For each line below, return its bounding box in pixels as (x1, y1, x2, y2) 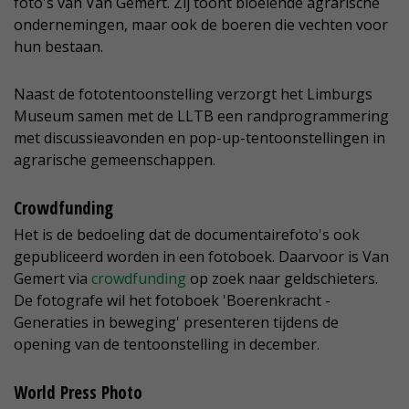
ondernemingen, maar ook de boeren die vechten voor (14, 15, 388, 36)
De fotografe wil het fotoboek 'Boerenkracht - (14, 290, 330, 311)
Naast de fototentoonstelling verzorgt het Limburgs (14, 84, 372, 105)
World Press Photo (14, 381, 142, 405)
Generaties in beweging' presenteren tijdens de (14, 312, 339, 333)
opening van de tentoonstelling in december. (14, 334, 320, 355)
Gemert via (14, 268, 91, 289)
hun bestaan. (14, 37, 103, 58)
